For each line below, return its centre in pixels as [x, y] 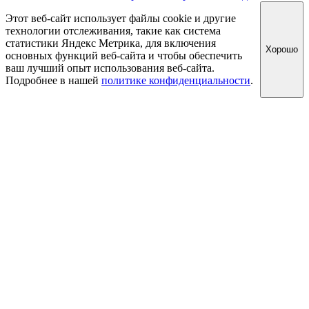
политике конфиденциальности [176, 80]
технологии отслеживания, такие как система [113, 30]
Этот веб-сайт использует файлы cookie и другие [121, 18]
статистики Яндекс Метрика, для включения [111, 43]
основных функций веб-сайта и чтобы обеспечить [124, 55]
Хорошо [282, 50]
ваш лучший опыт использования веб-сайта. [110, 68]
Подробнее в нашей [53, 80]
